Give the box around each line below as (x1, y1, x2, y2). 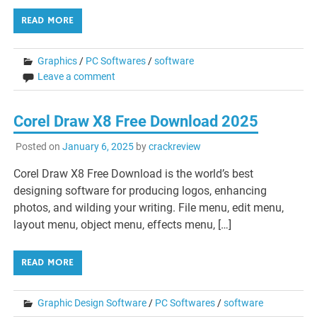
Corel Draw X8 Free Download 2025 (13, 113, 259, 131)
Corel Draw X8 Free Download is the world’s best (13, 166, 254, 180)
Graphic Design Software (38, 296, 147, 309)
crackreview (148, 140, 201, 152)
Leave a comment (38, 71, 116, 83)
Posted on (15, 140, 62, 152)
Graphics (38, 55, 78, 67)
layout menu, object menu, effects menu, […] (13, 217, 232, 231)
